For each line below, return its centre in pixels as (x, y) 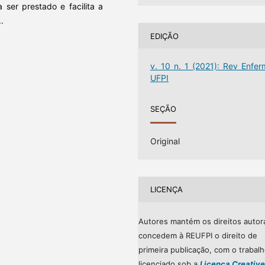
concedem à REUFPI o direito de (198, 235)
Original (165, 141)
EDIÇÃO (165, 36)
